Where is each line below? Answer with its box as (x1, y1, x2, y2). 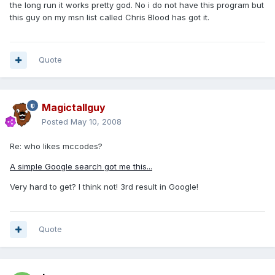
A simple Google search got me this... (10, 161, 152, 172)
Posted (42, 117, 71, 127)
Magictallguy (42, 101, 106, 114)
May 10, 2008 (71, 117, 122, 127)
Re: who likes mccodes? (10, 141, 103, 152)
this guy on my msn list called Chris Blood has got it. (10, 12, 209, 23)
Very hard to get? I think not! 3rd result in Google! (10, 182, 198, 192)
